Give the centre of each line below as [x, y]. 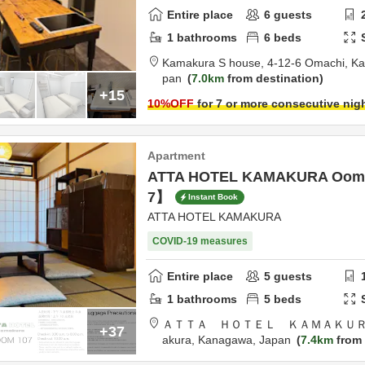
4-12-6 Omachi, [309, 63]
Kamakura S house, [215, 63]
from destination [272, 78]
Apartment [176, 156]
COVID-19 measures [200, 241]
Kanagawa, [229, 340]
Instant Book [213, 197]
